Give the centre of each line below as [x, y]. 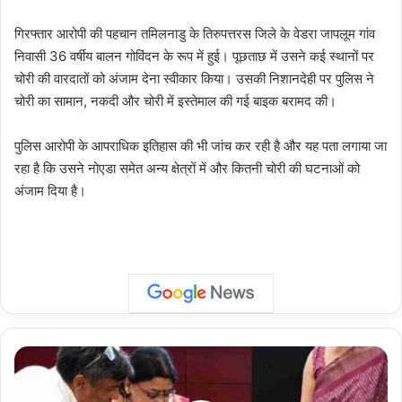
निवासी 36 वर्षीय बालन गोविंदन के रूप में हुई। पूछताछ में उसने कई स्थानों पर [194, 56]
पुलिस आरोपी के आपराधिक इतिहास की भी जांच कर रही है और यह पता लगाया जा [201, 145]
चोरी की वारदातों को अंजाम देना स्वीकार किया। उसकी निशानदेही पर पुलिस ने [194, 78]
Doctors [35, 354]
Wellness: [40, 373]
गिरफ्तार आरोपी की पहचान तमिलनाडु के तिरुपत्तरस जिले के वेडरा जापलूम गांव [195, 33]
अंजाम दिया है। [50, 190]
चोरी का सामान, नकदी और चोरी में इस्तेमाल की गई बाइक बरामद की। [175, 100]
